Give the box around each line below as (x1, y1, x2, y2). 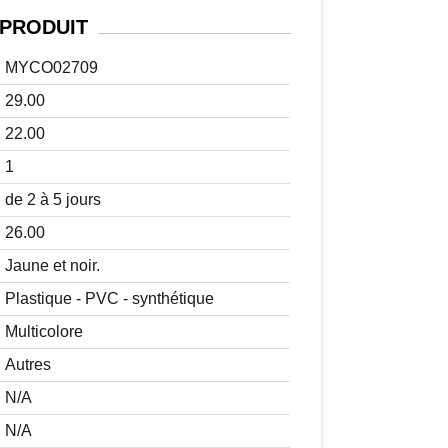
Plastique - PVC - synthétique (4, 290, 214, 308)
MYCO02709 (4, 59, 98, 77)
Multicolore (4, 323, 83, 341)
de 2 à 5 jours (4, 191, 101, 209)
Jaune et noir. (4, 257, 100, 275)
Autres (4, 356, 51, 374)
